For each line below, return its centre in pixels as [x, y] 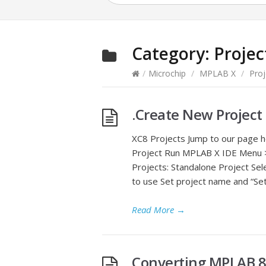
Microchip [167, 74]
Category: [173, 54]
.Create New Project [197, 115]
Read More [153, 210]
